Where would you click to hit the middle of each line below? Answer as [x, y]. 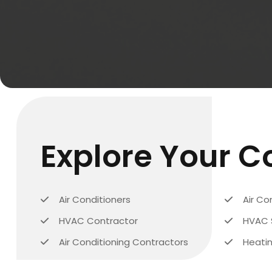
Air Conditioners [95, 199]
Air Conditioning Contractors [124, 242]
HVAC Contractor [99, 220]
